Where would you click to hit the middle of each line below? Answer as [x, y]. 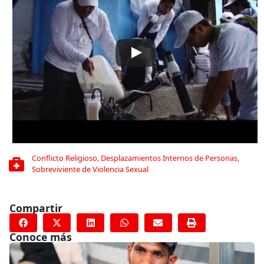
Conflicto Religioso [64, 158]
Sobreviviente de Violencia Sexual [90, 169]
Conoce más [41, 237]
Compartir [36, 208]
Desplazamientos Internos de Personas [169, 158]
